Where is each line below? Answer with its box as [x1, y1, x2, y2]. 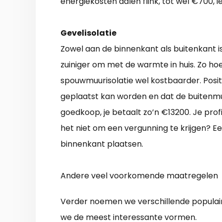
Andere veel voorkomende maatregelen [60, 170, 218, 182]
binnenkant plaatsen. [60, 138, 143, 150]
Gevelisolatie [60, 27, 116, 39]
